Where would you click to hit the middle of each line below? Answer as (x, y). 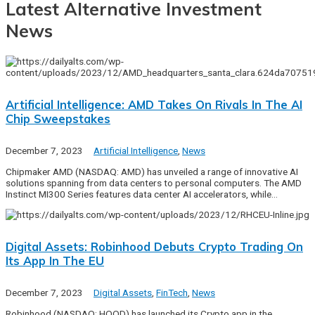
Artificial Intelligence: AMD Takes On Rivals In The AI (154, 104)
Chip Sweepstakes (58, 118)
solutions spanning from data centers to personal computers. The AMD (154, 182)
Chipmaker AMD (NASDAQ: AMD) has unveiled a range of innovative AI (152, 171)
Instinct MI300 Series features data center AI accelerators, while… (142, 194)
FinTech (172, 293)
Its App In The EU (55, 261)
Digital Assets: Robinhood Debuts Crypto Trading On (154, 246)
